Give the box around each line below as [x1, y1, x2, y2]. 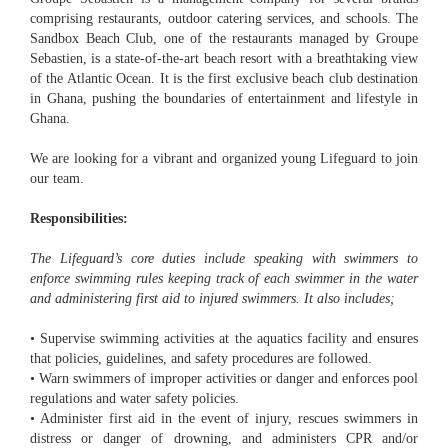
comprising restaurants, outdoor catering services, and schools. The [30, 11, 418, 27]
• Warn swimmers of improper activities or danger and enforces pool [30, 371, 418, 387]
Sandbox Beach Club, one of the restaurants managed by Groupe [30, 31, 418, 47]
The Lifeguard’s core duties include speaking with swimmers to [30, 251, 418, 267]
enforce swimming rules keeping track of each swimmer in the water [30, 271, 418, 287]
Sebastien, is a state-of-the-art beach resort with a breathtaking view [30, 51, 418, 67]
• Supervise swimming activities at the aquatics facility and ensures [30, 331, 418, 347]
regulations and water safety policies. [30, 391, 239, 407]
